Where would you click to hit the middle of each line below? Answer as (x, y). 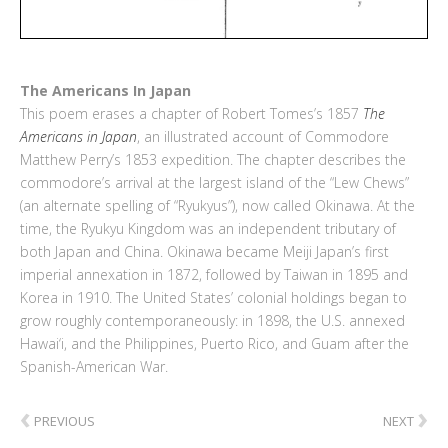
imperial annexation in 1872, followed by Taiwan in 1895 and (214, 275)
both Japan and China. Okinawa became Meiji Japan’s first (204, 252)
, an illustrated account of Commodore (263, 137)
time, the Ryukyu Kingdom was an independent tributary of (208, 229)
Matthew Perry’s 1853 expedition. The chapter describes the (213, 160)
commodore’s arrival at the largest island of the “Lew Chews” (214, 183)
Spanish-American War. (94, 367)
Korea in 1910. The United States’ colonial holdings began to (213, 298)
